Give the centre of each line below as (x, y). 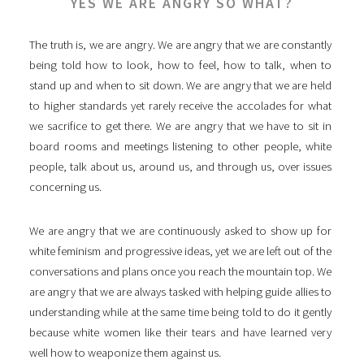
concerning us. (65, 187)
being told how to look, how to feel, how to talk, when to (180, 65)
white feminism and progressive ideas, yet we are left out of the (180, 251)
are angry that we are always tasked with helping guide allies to (180, 292)
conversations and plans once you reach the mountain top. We (180, 272)
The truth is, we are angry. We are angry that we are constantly (180, 45)
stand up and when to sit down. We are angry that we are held (180, 86)
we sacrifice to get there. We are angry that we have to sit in (180, 126)
